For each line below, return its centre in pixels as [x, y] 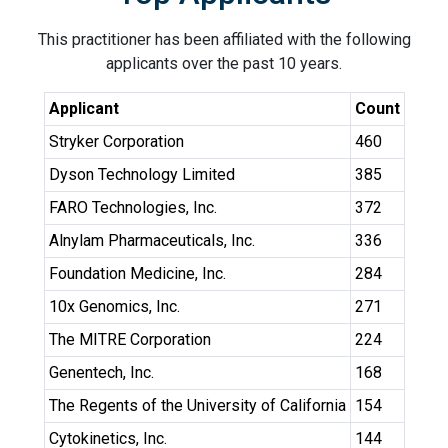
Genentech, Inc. [101, 372]
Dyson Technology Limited [141, 174]
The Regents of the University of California [197, 405]
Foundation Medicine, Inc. [137, 273]
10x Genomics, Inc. [114, 306]
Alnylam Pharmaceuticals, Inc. [151, 240]
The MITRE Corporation [129, 339]
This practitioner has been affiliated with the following [224, 39]
